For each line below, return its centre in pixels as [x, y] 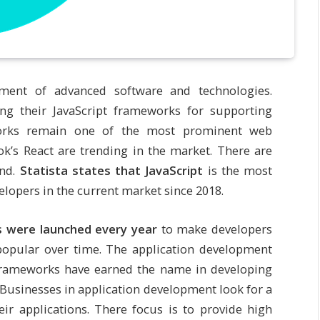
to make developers [215, 229]
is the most [237, 170]
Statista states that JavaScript [111, 170]
